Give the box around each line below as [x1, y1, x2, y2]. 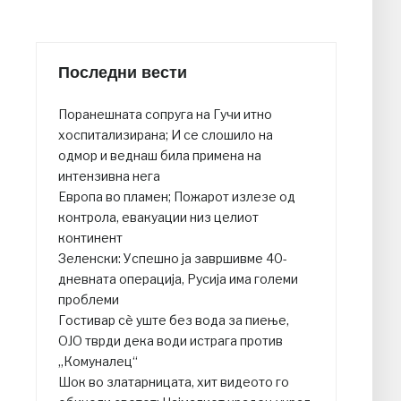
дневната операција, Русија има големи [58, 271, 298, 287]
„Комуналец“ [58, 354, 138, 370]
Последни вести [58, 63, 187, 83]
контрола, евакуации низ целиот [58, 209, 259, 226]
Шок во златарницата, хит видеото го [58, 374, 289, 390]
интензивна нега [58, 168, 160, 184]
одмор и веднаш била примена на [58, 148, 261, 164]
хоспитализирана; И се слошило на [58, 127, 273, 143]
